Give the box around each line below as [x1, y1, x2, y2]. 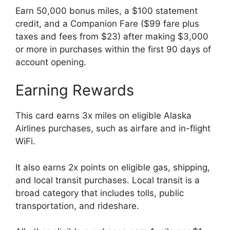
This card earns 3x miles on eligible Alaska [15, 110, 191, 121]
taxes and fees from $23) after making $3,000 [15, 31, 208, 42]
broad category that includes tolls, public [15, 187, 184, 198]
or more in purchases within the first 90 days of [15, 44, 211, 54]
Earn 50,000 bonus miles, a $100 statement [15, 5, 198, 16]
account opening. [15, 56, 86, 67]
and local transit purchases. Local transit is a [15, 175, 200, 185]
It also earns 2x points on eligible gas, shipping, [15, 162, 210, 172]
